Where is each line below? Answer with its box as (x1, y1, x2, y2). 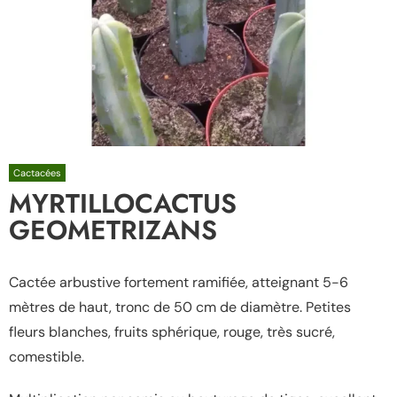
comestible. (9, 347, 84, 366)
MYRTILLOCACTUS (9, 184, 237, 222)
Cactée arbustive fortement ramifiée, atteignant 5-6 (9, 273, 348, 292)
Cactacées (13, 167, 61, 179)
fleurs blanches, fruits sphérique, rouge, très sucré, (9, 323, 335, 341)
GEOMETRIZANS (9, 211, 217, 249)
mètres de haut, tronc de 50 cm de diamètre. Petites (9, 298, 351, 316)
